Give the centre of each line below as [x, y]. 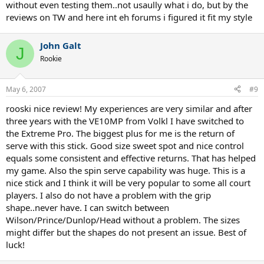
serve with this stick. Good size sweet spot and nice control [125, 145]
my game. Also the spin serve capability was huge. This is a [126, 170]
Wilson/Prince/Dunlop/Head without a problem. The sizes [123, 220]
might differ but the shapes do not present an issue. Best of [126, 232]
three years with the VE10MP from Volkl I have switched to [125, 121]
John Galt [61, 45]
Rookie [51, 59]
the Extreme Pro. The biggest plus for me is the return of [120, 133]
